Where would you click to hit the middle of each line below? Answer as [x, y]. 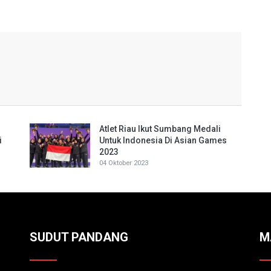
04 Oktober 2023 [124, 163]
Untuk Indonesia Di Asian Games [163, 140]
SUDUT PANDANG [79, 237]
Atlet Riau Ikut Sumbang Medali [160, 129]
